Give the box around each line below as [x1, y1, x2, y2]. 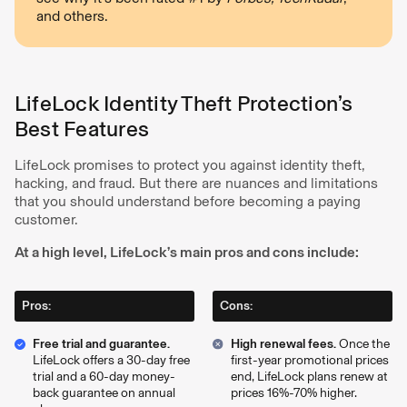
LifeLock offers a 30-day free [33, 352, 190, 368]
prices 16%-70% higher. [231, 385, 357, 401]
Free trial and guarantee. [33, 336, 170, 352]
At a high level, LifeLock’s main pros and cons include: [15, 243, 359, 261]
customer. [15, 211, 78, 228]
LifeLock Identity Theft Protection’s [15, 90, 353, 116]
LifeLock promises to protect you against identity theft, [15, 156, 365, 174]
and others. [36, 7, 108, 25]
